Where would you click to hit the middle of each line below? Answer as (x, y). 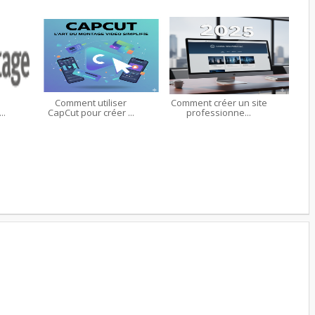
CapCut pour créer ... (91, 112)
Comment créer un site (219, 102)
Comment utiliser (91, 102)
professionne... (219, 112)
